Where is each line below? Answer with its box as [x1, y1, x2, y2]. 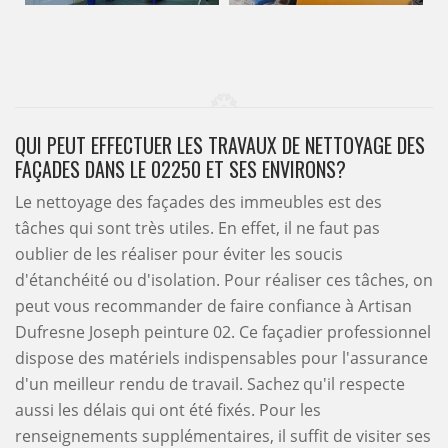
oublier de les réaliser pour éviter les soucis [15, 243, 343, 265]
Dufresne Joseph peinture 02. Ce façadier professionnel [15, 321, 431, 343]
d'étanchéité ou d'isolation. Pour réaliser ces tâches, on [15, 269, 433, 291]
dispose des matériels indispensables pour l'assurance [15, 347, 428, 369]
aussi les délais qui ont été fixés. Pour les [15, 399, 321, 421]
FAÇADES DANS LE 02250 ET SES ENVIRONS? [15, 154, 346, 184]
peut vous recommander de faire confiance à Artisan [15, 295, 412, 317]
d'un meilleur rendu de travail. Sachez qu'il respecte [15, 373, 405, 395]
